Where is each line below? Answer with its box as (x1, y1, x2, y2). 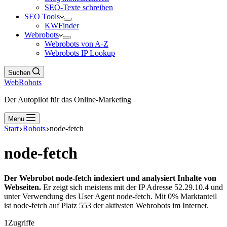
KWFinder (45, 21, 79, 30)
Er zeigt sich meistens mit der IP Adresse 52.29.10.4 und (41, 182, 223, 192)
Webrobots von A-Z (45, 40, 108, 48)
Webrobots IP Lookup (45, 49, 115, 57)
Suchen (8, 69, 30, 77)
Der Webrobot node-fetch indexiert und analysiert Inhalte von (4, 173, 216, 182)
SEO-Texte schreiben (45, 3, 113, 12)
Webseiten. (4, 182, 41, 192)
